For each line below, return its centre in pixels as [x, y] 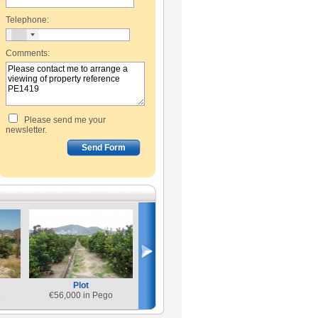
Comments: [28, 53]
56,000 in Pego [83, 295]
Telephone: [27, 20]
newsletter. [26, 130]
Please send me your [63, 120]
